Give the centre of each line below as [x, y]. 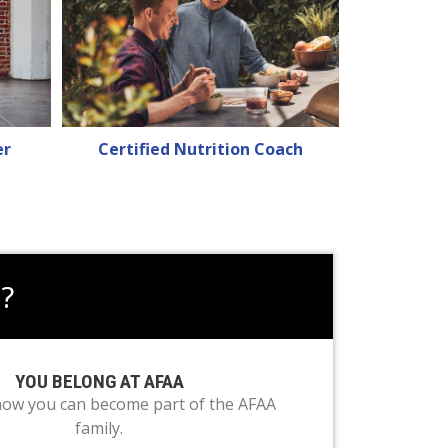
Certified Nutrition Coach [200, 149]
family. [99, 428]
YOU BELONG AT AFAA [99, 382]
